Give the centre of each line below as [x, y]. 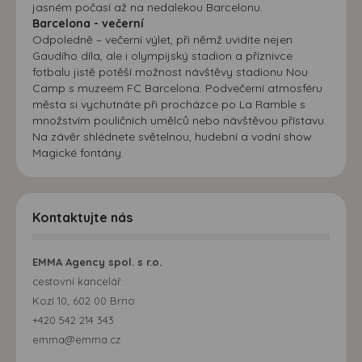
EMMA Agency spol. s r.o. [97, 261]
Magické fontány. [78, 152]
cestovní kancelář [77, 281]
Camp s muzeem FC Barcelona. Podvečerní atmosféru [177, 88]
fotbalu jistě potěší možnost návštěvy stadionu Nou [170, 72]
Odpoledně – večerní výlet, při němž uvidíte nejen [162, 39]
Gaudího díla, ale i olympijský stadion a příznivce [162, 55]
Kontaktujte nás [82, 217]
